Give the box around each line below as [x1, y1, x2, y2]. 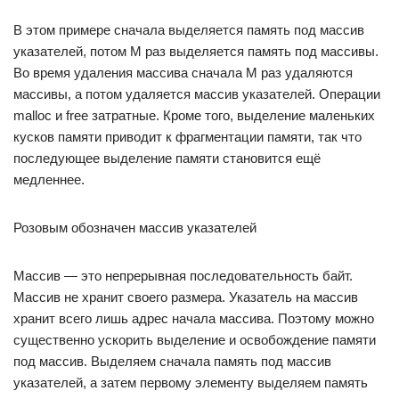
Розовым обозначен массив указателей [13, 220, 256, 235]
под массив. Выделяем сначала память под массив [13, 354, 331, 369]
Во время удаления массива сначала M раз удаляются [13, 65, 353, 80]
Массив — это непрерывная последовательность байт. [13, 268, 353, 283]
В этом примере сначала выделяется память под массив [13, 22, 364, 37]
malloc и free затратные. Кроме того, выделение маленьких [13, 108, 375, 123]
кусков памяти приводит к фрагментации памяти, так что [13, 129, 362, 144]
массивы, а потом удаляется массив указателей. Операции [13, 86, 380, 102]
